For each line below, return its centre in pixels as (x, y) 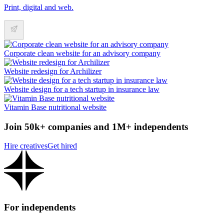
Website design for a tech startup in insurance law (82, 89)
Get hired (62, 146)
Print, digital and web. (39, 7)
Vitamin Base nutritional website (55, 107)
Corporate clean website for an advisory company (82, 53)
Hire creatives (26, 146)
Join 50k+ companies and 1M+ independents (96, 126)
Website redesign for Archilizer (53, 71)
